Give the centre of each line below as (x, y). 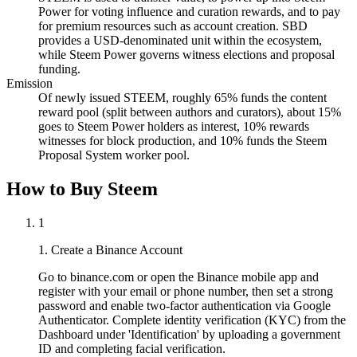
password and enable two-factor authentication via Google (184, 305)
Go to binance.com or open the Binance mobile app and (178, 277)
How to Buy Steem (82, 189)
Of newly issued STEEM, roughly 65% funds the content (182, 98)
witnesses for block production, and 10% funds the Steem (182, 141)
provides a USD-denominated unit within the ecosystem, (180, 41)
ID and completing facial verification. (132, 348)
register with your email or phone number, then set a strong (186, 291)
